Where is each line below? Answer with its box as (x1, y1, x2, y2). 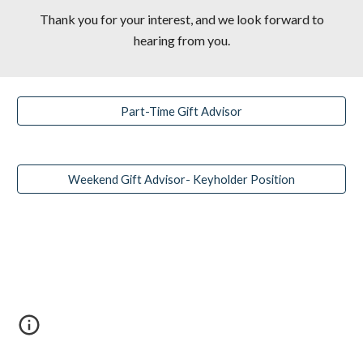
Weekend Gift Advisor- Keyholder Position (68, 172, 295, 186)
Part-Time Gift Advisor (121, 104, 242, 118)
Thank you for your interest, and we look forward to (39, 11, 324, 27)
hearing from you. (133, 32, 230, 48)
